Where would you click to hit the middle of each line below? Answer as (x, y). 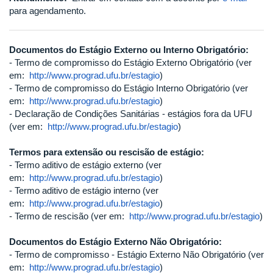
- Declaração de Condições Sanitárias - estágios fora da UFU (131, 114)
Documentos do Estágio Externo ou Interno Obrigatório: (129, 50)
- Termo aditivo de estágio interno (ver (84, 190)
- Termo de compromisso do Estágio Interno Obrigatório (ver (129, 88)
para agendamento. (48, 11)
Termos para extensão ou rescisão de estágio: (107, 152)
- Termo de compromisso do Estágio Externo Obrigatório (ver (130, 62)
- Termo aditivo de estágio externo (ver (85, 165)
